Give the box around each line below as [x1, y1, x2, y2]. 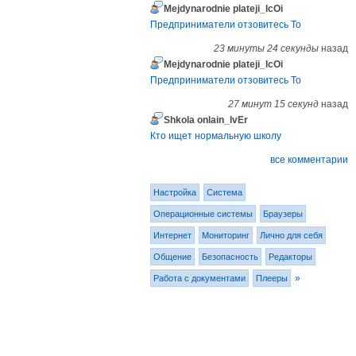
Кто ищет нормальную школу [150, 130, 282, 142]
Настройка [153, 188, 197, 198]
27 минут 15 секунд [227, 99, 319, 110]
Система [207, 188, 243, 198]
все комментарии [269, 154, 348, 166]
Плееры [256, 273, 288, 284]
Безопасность [202, 252, 259, 262]
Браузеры [263, 209, 304, 219]
